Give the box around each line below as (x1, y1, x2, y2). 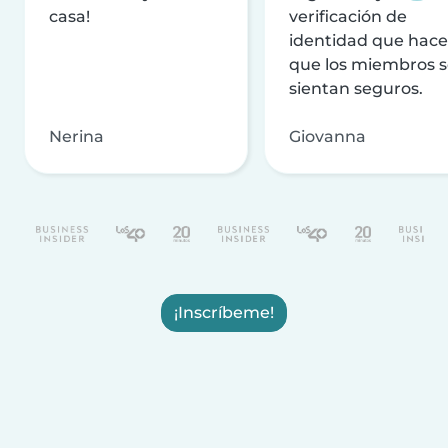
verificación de (289, 6, 407, 26)
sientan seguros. (289, 78, 423, 98)
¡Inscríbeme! (174, 302, 274, 322)
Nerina (49, 126, 104, 146)
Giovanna (289, 126, 366, 146)
